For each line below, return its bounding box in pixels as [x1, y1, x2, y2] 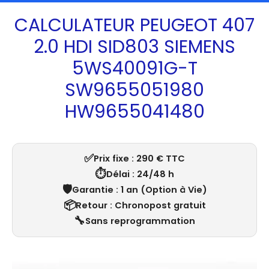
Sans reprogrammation [85, 215, 195, 228]
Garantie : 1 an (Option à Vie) [71, 184, 207, 196]
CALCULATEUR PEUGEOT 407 [14, 13, 255, 38]
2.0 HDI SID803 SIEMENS [34, 34, 235, 59]
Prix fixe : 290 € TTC [94, 153, 185, 165]
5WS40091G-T [71, 56, 198, 81]
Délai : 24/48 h [106, 168, 174, 181]
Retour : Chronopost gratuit [75, 199, 206, 212]
